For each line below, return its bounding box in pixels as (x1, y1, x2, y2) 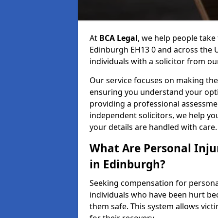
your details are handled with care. (90, 122, 217, 132)
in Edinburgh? (90, 157, 165, 172)
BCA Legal (99, 33, 138, 43)
